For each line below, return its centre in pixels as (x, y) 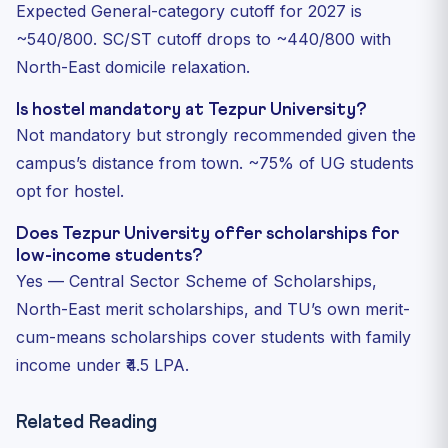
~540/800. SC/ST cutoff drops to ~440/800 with (203, 38)
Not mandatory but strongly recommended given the (216, 134)
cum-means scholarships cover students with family (213, 336)
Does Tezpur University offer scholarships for (207, 233)
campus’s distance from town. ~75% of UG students (215, 162)
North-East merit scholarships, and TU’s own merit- (213, 308)
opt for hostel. (70, 190)
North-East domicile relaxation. (133, 66)
